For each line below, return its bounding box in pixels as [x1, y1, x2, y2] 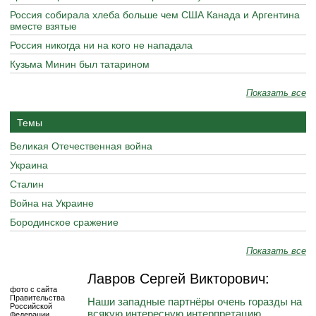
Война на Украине [10, 195, 94, 209]
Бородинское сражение [10, 214, 119, 229]
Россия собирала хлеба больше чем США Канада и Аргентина [10, 7, 300, 21]
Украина [10, 157, 48, 171]
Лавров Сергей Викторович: [87, 267, 269, 288]
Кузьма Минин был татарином [10, 56, 150, 71]
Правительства [10, 291, 65, 303]
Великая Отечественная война [10, 138, 152, 152]
